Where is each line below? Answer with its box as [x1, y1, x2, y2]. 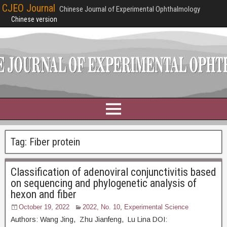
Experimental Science [124, 203, 188, 211]
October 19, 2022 [19, 203, 69, 211]
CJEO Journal [2, 2, 55, 14]
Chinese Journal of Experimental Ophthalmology [59, 5, 200, 14]
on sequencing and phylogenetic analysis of [11, 177, 197, 190]
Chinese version [11, 15, 57, 23]
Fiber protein [29, 136, 80, 148]
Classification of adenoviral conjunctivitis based [11, 166, 216, 178]
